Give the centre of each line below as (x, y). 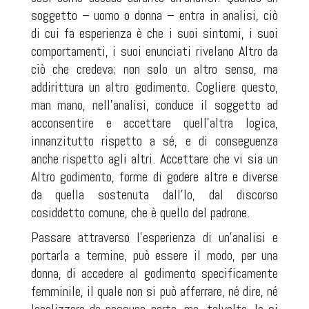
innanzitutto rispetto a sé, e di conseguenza (154, 141)
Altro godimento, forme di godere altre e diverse (154, 177)
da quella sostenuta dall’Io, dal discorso (154, 195)
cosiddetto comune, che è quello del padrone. (140, 213)
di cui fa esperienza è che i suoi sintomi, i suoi (154, 33)
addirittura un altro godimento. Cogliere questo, (154, 87)
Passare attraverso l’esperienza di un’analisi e (154, 238)
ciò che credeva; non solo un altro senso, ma (154, 69)
